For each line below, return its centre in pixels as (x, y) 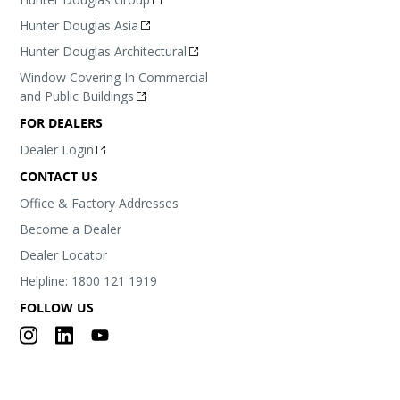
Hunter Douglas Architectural (104, 51)
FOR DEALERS (62, 123)
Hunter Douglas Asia (79, 25)
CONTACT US (59, 176)
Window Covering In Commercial (114, 77)
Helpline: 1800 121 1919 (89, 281)
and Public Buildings (77, 96)
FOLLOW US (57, 308)
